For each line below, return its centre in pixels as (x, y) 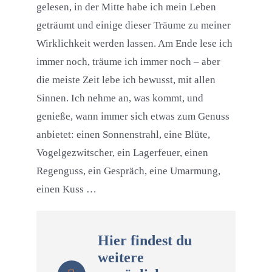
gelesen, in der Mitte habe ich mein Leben (126, 7)
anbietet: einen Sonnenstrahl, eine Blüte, (123, 135)
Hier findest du (144, 241)
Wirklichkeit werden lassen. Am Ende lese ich (134, 44)
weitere (121, 258)
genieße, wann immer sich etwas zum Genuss (133, 117)
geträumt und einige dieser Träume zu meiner (133, 25)
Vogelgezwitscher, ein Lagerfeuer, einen (122, 153)
